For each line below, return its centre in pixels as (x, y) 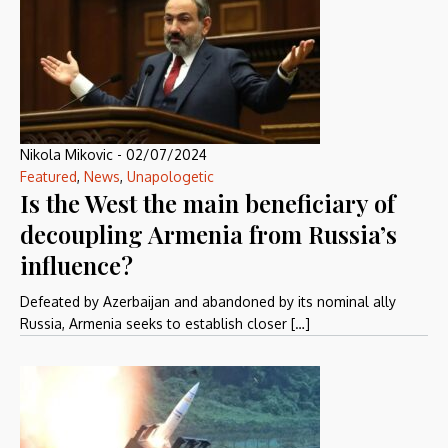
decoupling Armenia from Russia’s (208, 234)
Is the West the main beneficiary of (207, 203)
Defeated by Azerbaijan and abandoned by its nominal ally (208, 301)
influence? (76, 265)
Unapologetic (170, 176)
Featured (48, 176)
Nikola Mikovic (66, 154)
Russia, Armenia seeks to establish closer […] (165, 323)
